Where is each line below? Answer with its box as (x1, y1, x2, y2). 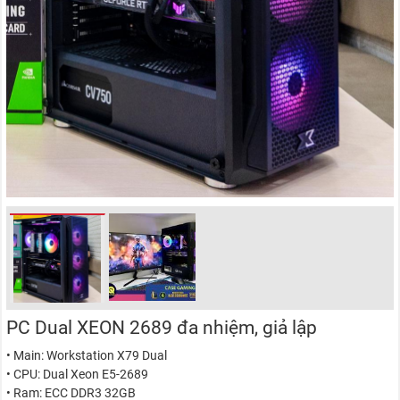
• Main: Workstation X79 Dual (6, 347, 168, 362)
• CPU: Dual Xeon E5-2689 (6, 366, 149, 381)
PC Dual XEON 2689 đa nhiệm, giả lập (6, 316, 318, 338)
